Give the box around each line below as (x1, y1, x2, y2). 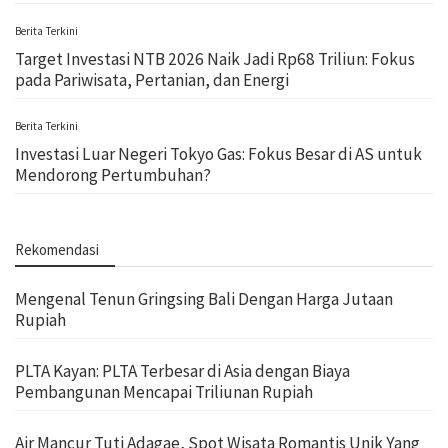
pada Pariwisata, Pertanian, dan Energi (15, 68, 289, 91)
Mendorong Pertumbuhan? (15, 163, 211, 186)
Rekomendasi (15, 239, 99, 259)
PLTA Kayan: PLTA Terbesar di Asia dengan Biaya (15, 359, 350, 382)
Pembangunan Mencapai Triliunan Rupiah (15, 380, 313, 403)
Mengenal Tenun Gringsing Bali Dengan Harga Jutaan (15, 287, 393, 310)
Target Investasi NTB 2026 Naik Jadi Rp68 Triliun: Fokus (15, 47, 415, 70)
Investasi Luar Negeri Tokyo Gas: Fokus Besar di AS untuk (15, 142, 422, 165)
